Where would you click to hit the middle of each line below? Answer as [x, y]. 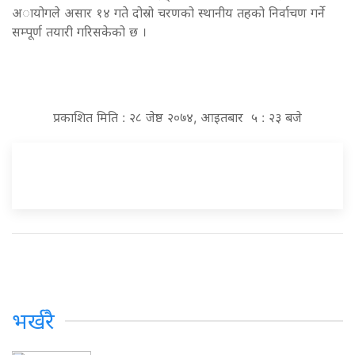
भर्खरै [33, 321]
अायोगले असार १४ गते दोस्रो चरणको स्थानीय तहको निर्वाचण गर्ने [168, 12]
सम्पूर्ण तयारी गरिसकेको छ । [79, 31]
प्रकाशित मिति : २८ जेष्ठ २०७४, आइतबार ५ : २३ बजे [177, 117]
